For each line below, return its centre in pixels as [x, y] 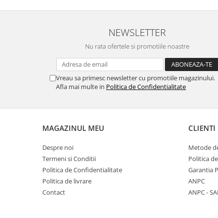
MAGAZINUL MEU [73, 128]
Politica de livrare [67, 181]
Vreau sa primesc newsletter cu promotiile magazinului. [136, 78]
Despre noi [58, 148]
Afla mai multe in [81, 87]
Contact [54, 192]
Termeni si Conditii [69, 159]
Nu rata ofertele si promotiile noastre [137, 46]
